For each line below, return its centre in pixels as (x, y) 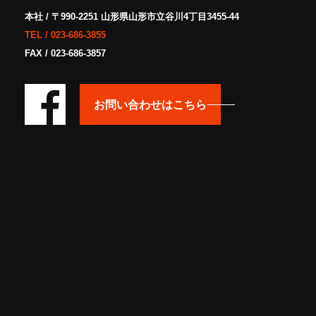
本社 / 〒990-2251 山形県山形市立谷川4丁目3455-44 (132, 16)
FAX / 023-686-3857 (65, 53)
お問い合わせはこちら (150, 104)
